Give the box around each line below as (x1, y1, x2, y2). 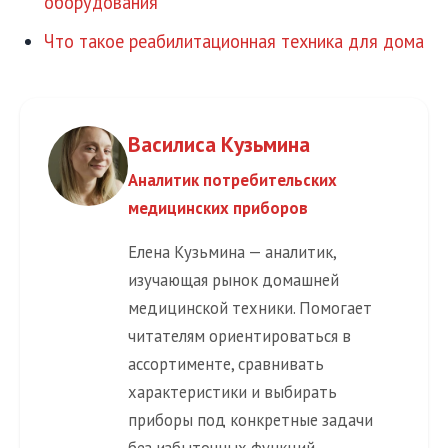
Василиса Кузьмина (128, 129, 310, 158)
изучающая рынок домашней (128, 269, 339, 292)
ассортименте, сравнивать (128, 353, 324, 376)
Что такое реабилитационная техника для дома (44, 28, 424, 53)
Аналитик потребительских (128, 168, 337, 191)
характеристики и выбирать (128, 381, 337, 404)
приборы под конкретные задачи (128, 409, 373, 432)
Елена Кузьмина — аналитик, (128, 241, 336, 264)
